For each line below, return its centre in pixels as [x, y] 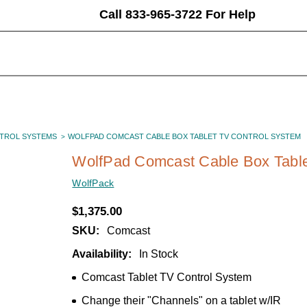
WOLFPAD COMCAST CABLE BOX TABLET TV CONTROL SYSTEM [184, 136]
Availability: [102, 254]
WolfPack [93, 183]
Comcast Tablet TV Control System [167, 277]
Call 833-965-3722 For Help [177, 15]
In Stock [158, 254]
